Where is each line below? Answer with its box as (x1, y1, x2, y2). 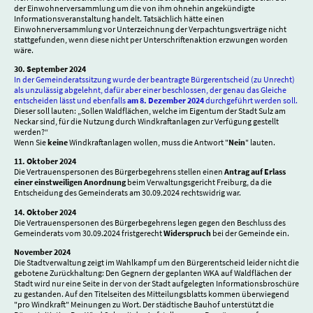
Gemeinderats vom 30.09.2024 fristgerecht (14, 227, 163, 238)
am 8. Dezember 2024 (127, 95, 205, 106)
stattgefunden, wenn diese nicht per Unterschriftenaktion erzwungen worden (14, 34, 288, 45)
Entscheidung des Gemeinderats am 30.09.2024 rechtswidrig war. (14, 187, 242, 198)
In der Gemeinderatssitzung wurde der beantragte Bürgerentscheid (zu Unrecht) (14, 74, 295, 85)
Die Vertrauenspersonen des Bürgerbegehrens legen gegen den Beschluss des (14, 217, 286, 228)
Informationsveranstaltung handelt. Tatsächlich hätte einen (14, 13, 224, 24)
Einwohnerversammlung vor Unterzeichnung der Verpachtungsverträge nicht (14, 23, 286, 34)
